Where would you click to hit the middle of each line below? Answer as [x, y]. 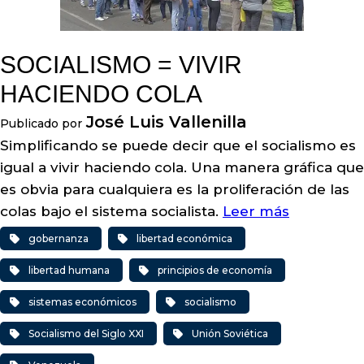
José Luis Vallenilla [167, 122]
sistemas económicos [82, 302]
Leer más [256, 211]
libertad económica [184, 238]
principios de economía [215, 270]
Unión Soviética [230, 334]
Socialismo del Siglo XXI [86, 334]
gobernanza [58, 238]
